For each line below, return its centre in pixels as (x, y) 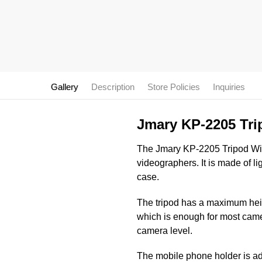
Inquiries (229, 87)
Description (113, 87)
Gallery (65, 87)
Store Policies (174, 87)
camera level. (164, 230)
